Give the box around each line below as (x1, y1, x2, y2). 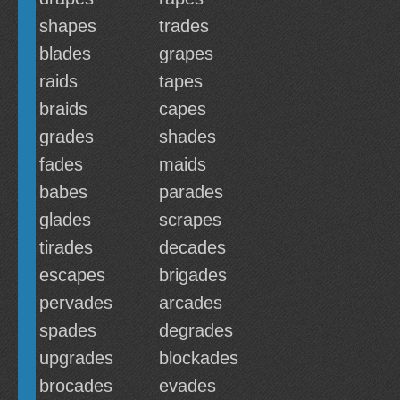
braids (39, 99, 87, 119)
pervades (39, 293, 112, 312)
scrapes (159, 210, 221, 229)
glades (39, 210, 91, 229)
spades (39, 321, 96, 340)
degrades (159, 321, 233, 340)
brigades (159, 265, 227, 285)
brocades (39, 376, 112, 396)
